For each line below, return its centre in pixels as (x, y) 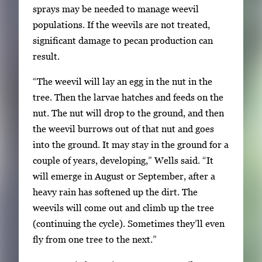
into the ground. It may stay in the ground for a (131, 145)
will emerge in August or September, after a (124, 176)
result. (46, 56)
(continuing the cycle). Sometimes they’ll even (129, 224)
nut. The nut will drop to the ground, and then (128, 113)
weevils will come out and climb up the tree (123, 208)
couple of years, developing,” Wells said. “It (123, 161)
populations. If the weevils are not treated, (121, 25)
